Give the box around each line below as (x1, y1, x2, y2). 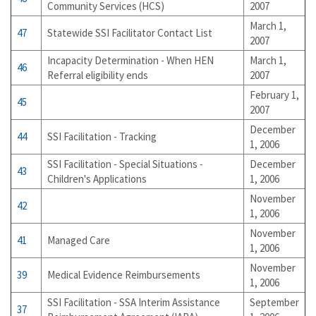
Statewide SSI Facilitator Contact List (47, 26, 212, 39)
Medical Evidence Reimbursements (47, 268, 200, 281)
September (250, 296, 299, 309)
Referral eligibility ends (47, 68, 148, 82)
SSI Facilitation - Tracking (47, 130, 157, 143)
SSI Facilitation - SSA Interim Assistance (47, 296, 220, 309)
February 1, (250, 88, 299, 102)
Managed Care (47, 233, 110, 247)
